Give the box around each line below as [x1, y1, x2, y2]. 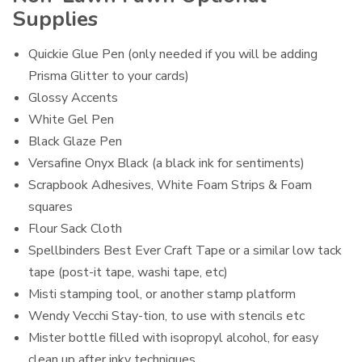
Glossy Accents [28, 88, 118, 107]
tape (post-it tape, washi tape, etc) [28, 263, 228, 281]
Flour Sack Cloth [28, 219, 122, 238]
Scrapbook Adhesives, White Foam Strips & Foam [28, 175, 312, 194]
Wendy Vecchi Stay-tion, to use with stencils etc [28, 306, 305, 325]
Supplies [12, 4, 98, 33]
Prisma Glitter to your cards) [28, 66, 189, 85]
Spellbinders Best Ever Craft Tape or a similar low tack [28, 241, 342, 259]
